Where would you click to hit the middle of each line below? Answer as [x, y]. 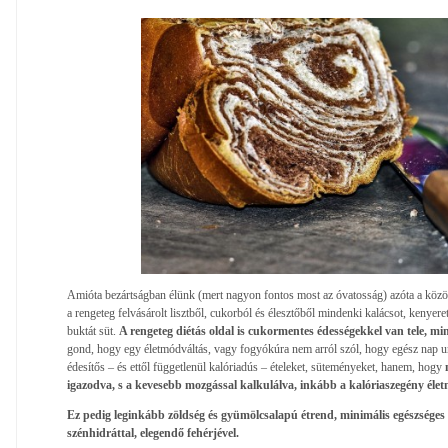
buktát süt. [93, 330]
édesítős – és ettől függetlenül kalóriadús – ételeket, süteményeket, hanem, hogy [256, 366]
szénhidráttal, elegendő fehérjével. [153, 432]
